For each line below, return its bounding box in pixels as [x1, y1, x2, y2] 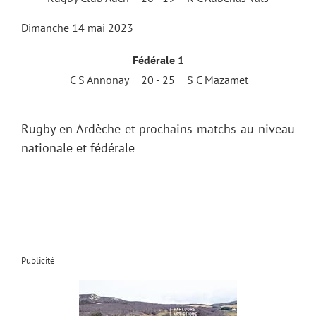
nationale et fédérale [21, 139, 135, 156]
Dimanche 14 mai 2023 [21, 20, 133, 35]
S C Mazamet [187, 72, 248, 87]
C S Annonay [70, 72, 129, 87]
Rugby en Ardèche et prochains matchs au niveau [21, 120, 295, 137]
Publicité [21, 254, 55, 267]
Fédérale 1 [132, 52, 184, 67]
